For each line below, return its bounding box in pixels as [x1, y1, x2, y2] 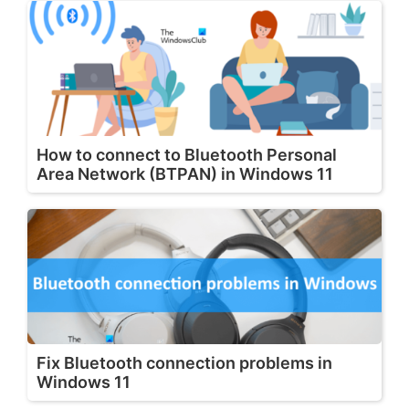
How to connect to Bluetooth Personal [37, 144, 337, 164]
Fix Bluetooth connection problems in [37, 352, 332, 372]
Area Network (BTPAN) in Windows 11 [37, 163, 333, 184]
